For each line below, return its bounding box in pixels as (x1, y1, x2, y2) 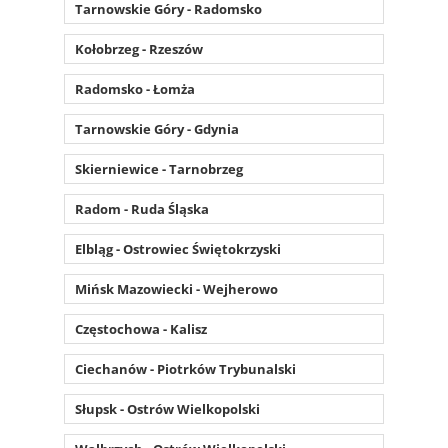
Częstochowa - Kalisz (75, 319, 207, 338)
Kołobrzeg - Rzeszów (75, 39, 203, 58)
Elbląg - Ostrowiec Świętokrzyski (75, 239, 281, 258)
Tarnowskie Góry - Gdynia (75, 119, 239, 138)
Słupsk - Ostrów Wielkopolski (75, 399, 260, 418)
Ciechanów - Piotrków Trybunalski (75, 359, 296, 378)
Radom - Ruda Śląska (75, 199, 209, 218)
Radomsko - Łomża (75, 79, 195, 98)
